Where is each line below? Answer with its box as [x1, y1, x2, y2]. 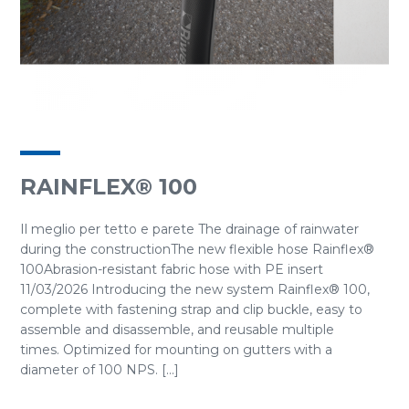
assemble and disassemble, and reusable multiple [20, 321, 334, 338]
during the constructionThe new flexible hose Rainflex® [20, 241, 374, 257]
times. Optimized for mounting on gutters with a [20, 341, 332, 358]
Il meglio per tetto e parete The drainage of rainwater [20, 221, 359, 237]
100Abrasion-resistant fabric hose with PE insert [20, 261, 323, 278]
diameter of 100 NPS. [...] [20, 362, 179, 378]
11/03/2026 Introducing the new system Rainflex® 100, [20, 281, 370, 298]
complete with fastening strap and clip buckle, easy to [20, 301, 362, 318]
